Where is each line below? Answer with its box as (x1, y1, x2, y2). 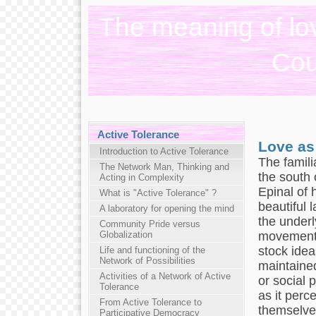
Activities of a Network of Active (99, 270, 231, 281)
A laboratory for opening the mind (99, 202, 234, 214)
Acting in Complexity (99, 171, 184, 183)
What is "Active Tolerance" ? (99, 187, 217, 198)
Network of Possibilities (99, 255, 195, 266)
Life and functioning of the (99, 244, 205, 255)
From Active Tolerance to (99, 296, 202, 308)
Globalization (99, 229, 152, 240)
